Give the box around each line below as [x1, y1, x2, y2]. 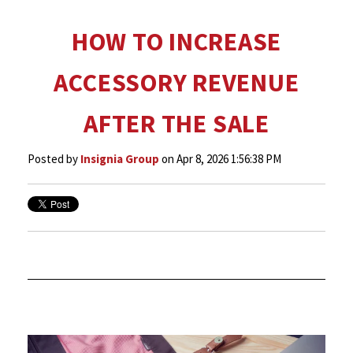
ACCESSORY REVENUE [54, 67, 299, 98]
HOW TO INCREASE [71, 26, 282, 58]
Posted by [28, 151, 78, 166]
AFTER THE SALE [84, 108, 269, 139]
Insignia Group [80, 151, 159, 166]
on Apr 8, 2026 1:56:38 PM [159, 151, 281, 166]
